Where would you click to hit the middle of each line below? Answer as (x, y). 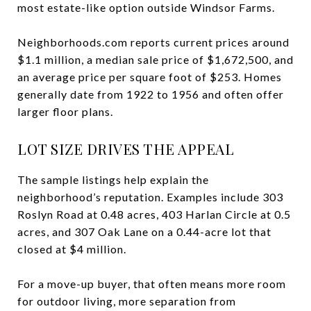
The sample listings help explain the (113, 179)
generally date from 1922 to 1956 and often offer (151, 94)
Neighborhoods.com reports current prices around (153, 42)
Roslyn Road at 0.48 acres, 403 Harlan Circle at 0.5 (154, 214)
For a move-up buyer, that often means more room (152, 283)
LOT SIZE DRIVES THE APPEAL (126, 148)
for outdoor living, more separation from (127, 301)
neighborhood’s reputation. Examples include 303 (150, 196)
